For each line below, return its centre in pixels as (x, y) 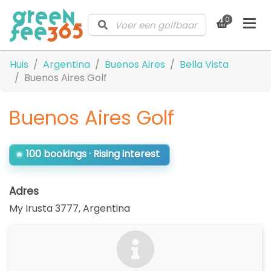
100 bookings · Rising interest (93, 154)
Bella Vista (204, 64)
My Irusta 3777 (44, 208)
